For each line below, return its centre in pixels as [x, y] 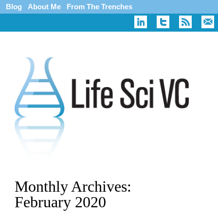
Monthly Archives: [73, 186]
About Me [44, 7]
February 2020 [60, 202]
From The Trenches [100, 7]
